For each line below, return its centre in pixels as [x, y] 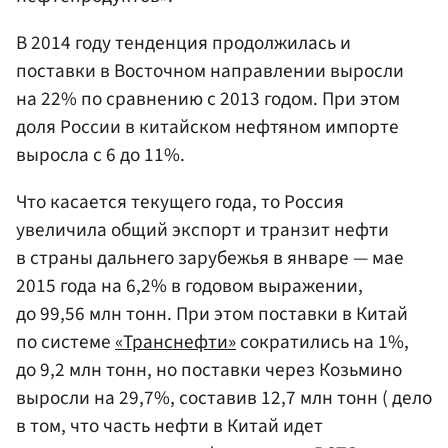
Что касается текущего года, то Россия [180, 202]
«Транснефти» [175, 342]
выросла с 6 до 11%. [100, 154]
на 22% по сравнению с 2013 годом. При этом [208, 98]
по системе [65, 342]
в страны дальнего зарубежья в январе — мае [210, 258]
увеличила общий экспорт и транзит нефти [202, 230]
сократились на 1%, [322, 342]
